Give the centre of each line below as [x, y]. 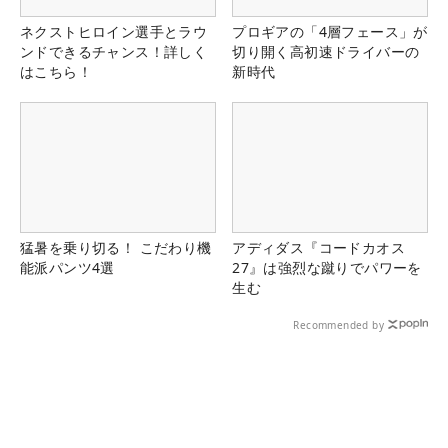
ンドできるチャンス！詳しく [114, 51]
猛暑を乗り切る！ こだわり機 [116, 248]
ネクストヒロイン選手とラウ [114, 31]
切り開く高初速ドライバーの [326, 51]
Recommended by [338, 325]
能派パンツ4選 [67, 268]
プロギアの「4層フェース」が [330, 31]
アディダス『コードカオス [318, 248]
